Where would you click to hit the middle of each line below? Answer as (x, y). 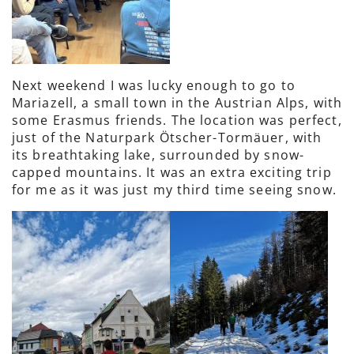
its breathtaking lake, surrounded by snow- (158, 155)
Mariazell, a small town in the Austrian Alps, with (177, 103)
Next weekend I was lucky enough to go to (154, 85)
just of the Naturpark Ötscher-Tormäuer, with (167, 137)
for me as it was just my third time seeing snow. (174, 190)
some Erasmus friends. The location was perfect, (177, 120)
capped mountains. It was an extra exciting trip (172, 172)
